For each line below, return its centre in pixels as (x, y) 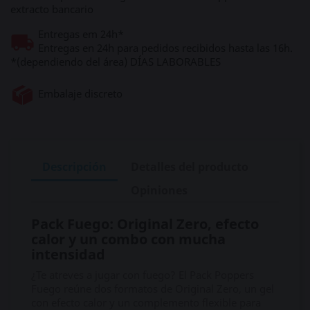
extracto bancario (52, 9)
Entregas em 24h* (81, 34)
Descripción (74, 167)
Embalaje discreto (80, 93)
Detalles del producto (190, 167)
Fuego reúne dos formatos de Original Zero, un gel (153, 289)
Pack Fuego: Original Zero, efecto (145, 224)
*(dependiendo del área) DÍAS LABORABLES (116, 62)
